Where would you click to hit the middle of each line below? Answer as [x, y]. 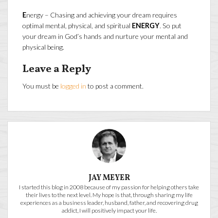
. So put [171, 26]
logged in [73, 86]
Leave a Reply [57, 70]
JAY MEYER [109, 178]
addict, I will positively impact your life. [109, 211]
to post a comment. [115, 86]
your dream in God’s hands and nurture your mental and [105, 36]
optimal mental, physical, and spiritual [77, 26]
